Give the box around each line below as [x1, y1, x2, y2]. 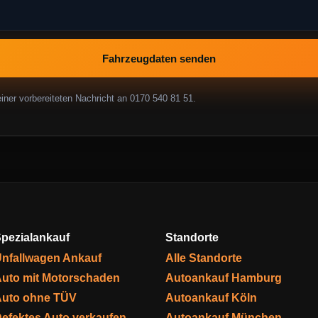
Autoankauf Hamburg [165, 272, 282, 284]
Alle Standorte [165, 252, 242, 264]
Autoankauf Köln [165, 292, 257, 304]
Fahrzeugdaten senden [102, 52, 216, 65]
